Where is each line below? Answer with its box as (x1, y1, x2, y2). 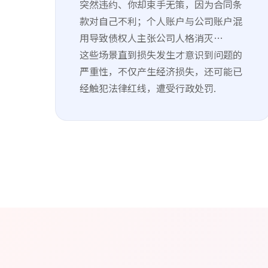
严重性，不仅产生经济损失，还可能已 (80, 64, 242, 78)
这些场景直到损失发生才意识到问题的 (80, 47, 242, 62)
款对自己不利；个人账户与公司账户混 (80, 14, 242, 28)
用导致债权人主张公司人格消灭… (80, 31, 223, 45)
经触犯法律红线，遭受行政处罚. (80, 81, 216, 95)
